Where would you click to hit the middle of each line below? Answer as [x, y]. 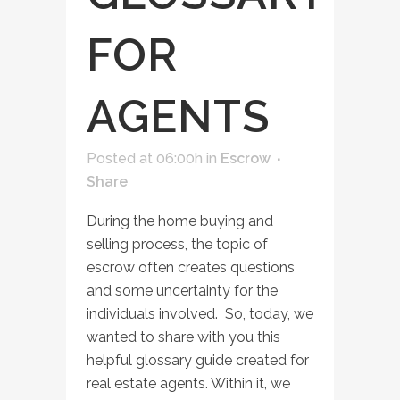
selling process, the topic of [177, 244]
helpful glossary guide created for [198, 360]
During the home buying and [180, 221]
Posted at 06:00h [145, 158]
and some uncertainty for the [182, 290]
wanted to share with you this [183, 337]
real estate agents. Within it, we [188, 383]
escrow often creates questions [191, 267]
